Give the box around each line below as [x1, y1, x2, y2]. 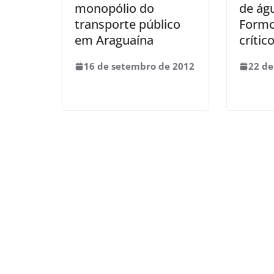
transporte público [75, 16, 180, 32]
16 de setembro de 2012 [84, 60, 194, 72]
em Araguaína [75, 32, 154, 48]
